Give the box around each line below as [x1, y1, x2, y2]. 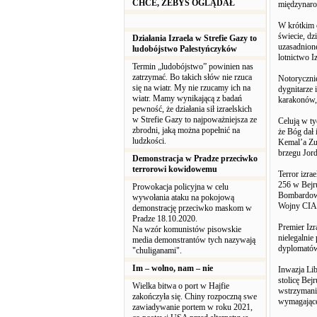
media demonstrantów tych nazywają [132, 235, 255, 245]
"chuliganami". [132, 246, 186, 255]
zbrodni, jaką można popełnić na [132, 125, 240, 135]
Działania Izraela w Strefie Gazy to [132, 33, 257, 43]
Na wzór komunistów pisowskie [132, 224, 241, 234]
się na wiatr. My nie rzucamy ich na [132, 83, 250, 93]
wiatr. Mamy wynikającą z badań [132, 93, 242, 103]
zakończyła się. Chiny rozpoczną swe [132, 292, 257, 301]
